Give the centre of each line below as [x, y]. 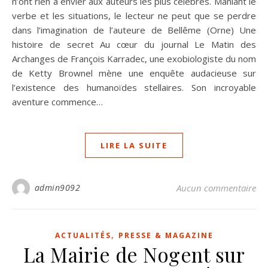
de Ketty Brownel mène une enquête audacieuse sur [134, 73]
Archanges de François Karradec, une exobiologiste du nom [134, 58]
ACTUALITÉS [83, 235]
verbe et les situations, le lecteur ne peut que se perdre [134, 15]
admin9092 [57, 187]
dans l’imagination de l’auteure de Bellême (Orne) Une [134, 30]
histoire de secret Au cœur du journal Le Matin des [134, 44]
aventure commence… [57, 101]
